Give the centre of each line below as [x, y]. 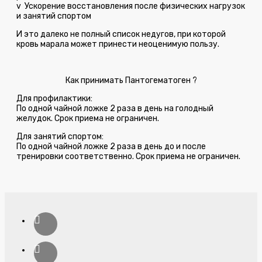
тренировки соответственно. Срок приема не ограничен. [128, 156]
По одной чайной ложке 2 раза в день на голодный [115, 108]
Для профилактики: [54, 98]
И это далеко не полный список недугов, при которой [121, 34]
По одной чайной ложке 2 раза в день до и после [111, 146]
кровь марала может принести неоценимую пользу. [118, 44]
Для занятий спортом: [60, 136]
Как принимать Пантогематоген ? [131, 80]
